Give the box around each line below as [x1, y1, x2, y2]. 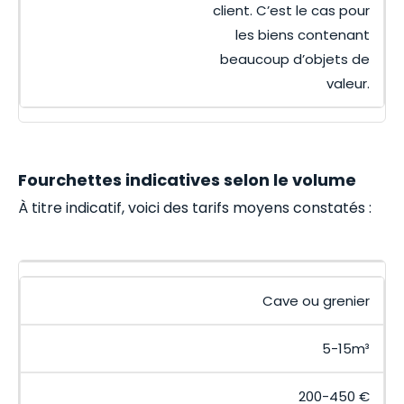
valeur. [326, 74, 370, 94]
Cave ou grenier [262, 290, 370, 310]
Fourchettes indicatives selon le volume [18, 168, 356, 191]
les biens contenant [235, 25, 370, 45]
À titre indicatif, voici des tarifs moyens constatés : [18, 197, 372, 219]
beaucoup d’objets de [220, 50, 370, 69]
